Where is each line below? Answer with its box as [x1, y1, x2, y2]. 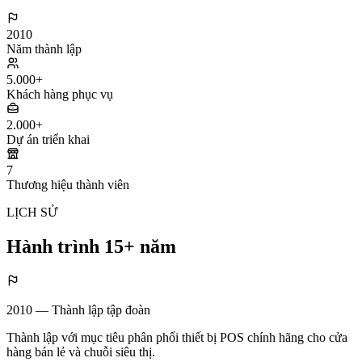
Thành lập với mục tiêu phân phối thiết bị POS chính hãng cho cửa [6, 330, 347, 344]
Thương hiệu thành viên [6, 178, 129, 192]
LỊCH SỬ [6, 205, 57, 220]
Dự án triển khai [6, 133, 90, 147]
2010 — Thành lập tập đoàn [6, 302, 150, 317]
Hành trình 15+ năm [6, 236, 176, 258]
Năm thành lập [6, 42, 82, 57]
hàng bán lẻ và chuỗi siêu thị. [6, 344, 155, 359]
